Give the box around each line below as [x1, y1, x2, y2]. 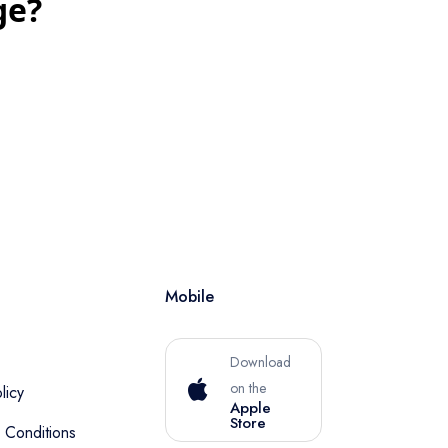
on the [230, 378, 266, 399]
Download [230, 352, 291, 373]
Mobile [165, 285, 214, 309]
